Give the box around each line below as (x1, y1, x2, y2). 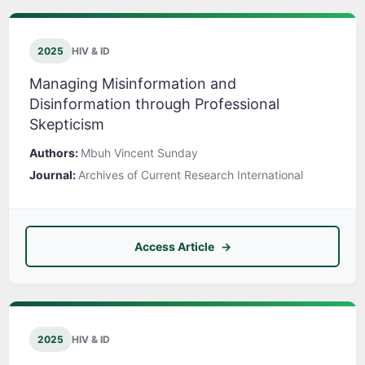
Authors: (29, 146, 81, 161)
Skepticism (29, 116, 104, 134)
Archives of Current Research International (78, 168, 303, 182)
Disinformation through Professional (29, 95, 279, 113)
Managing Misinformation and (29, 75, 236, 93)
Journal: (29, 168, 78, 182)
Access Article (134, 240, 214, 254)
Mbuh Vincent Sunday (81, 146, 198, 161)
